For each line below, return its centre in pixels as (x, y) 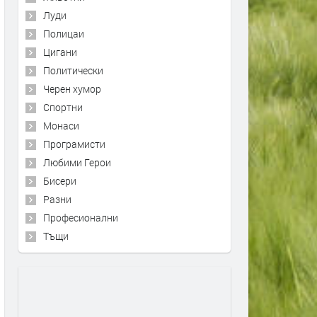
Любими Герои (77, 162)
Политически (73, 70)
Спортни (63, 107)
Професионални (81, 218)
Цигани (60, 52)
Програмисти (74, 144)
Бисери (60, 181)
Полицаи (64, 34)
